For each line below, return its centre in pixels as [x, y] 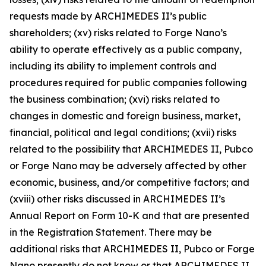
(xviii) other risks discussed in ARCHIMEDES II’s [117, 199]
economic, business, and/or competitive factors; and [129, 182]
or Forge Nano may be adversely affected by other [128, 165]
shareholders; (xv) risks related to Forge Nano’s [118, 32]
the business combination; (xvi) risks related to [115, 99]
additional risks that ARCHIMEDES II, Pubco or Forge [132, 248]
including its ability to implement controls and [113, 66]
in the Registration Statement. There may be [111, 232]
